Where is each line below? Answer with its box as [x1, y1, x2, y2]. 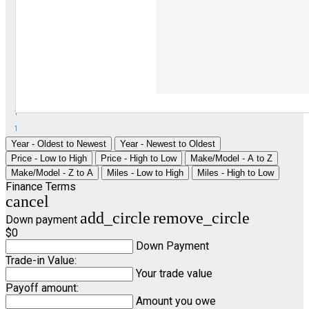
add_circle [80, 209, 150, 228]
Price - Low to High [11, 153, 87, 164]
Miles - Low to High [107, 168, 183, 179]
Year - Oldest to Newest [11, 139, 106, 150]
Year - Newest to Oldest [120, 139, 215, 150]
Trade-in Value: [6, 254, 77, 268]
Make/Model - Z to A [11, 168, 93, 179]
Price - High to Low [101, 153, 177, 164]
